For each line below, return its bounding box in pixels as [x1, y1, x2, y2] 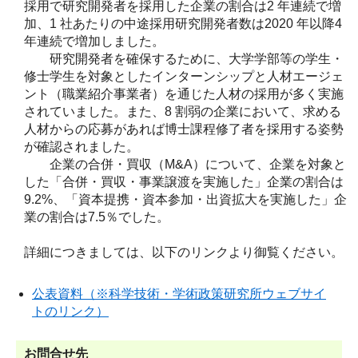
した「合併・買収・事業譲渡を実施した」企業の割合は [24, 174, 344, 189]
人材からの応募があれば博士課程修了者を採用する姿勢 [24, 121, 344, 136]
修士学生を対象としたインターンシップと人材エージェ [24, 69, 344, 83]
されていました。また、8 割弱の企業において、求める [24, 104, 341, 118]
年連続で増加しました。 [24, 34, 165, 48]
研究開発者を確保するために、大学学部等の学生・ [24, 51, 344, 66]
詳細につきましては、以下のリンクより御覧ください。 [24, 245, 344, 259]
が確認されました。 [24, 139, 139, 153]
